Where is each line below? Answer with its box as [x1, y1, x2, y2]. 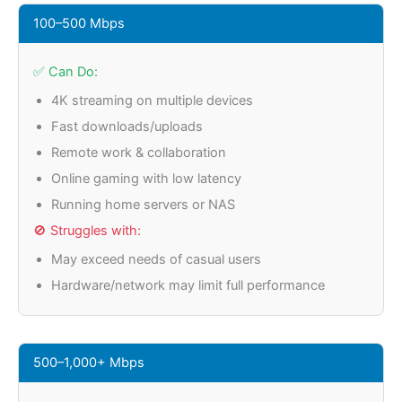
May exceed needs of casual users [51, 251, 261, 268]
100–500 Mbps [33, 15, 125, 32]
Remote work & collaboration [51, 144, 226, 162]
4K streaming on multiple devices [51, 92, 253, 109]
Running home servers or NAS [51, 197, 235, 214]
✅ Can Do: [33, 64, 98, 81]
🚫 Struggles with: [33, 223, 141, 240]
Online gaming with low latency [51, 170, 241, 188]
